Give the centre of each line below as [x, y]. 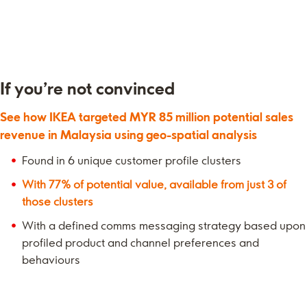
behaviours [51, 259]
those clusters [58, 201]
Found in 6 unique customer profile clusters [132, 160]
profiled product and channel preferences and [140, 242]
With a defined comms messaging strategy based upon [164, 225]
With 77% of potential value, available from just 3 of [154, 184]
